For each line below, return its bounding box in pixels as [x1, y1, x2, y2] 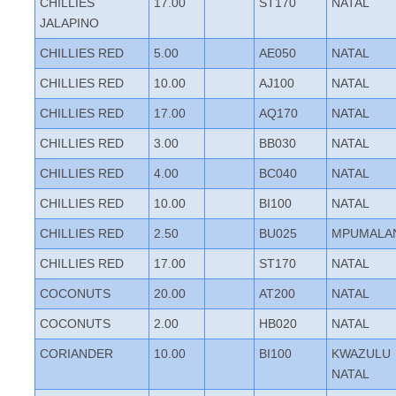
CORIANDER [40, 346, 113, 361]
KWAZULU [331, 346, 391, 361]
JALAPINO [40, 16, 99, 30]
